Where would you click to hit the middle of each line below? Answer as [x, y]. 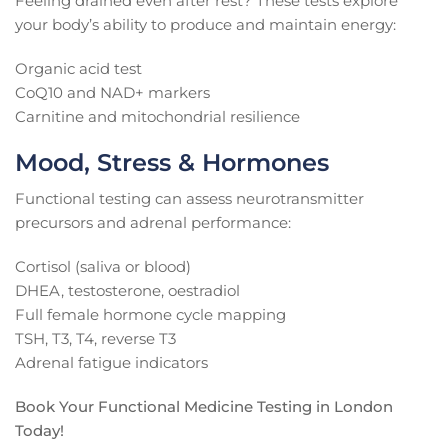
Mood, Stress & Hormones [172, 163]
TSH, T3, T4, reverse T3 [95, 339]
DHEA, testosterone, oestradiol [127, 291]
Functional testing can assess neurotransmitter [189, 199]
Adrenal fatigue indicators [111, 363]
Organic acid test [78, 69]
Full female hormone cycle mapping [150, 315]
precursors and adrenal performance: [153, 223]
